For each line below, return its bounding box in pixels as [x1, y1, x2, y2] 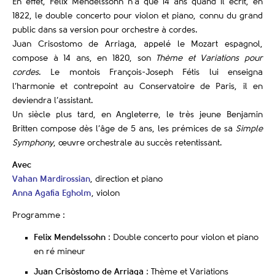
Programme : [12, 211, 65, 220]
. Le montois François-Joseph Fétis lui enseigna [39, 68, 263, 77]
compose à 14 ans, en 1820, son [12, 53, 157, 63]
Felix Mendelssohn [34, 233, 106, 242]
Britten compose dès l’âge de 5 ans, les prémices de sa [12, 124, 236, 133]
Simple [236, 124, 263, 133]
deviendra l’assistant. [12, 96, 93, 105]
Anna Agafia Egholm [12, 188, 91, 198]
